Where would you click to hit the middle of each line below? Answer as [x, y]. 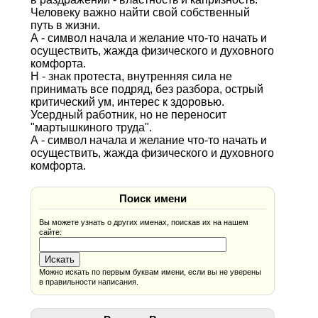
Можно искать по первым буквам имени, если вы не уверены [150, 272]
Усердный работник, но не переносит [128, 114]
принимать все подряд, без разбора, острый [147, 89]
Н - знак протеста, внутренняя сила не [131, 76]
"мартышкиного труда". [91, 127]
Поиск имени [153, 198]
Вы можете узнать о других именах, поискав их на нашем [144, 222]
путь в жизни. [65, 25]
